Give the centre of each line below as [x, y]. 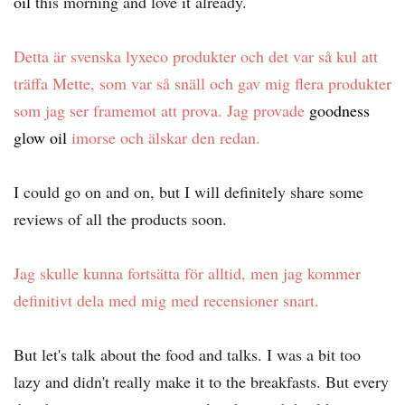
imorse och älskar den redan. [169, 138]
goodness [339, 111]
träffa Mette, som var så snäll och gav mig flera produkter [202, 84]
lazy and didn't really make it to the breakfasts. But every [201, 382]
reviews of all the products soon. [120, 219]
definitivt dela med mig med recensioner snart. [169, 301]
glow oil [42, 138]
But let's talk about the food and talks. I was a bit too [187, 355]
